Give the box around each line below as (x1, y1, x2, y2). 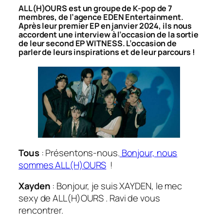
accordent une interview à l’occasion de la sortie (18, 29, 199, 40)
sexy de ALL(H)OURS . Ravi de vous (18, 192, 160, 205)
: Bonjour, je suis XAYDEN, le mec (52, 180, 182, 193)
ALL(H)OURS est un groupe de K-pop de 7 (18, 2, 173, 14)
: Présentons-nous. (39, 146, 120, 159)
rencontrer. (18, 204, 63, 217)
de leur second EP (18, 37, 87, 49)
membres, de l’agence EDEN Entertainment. (18, 11, 183, 22)
